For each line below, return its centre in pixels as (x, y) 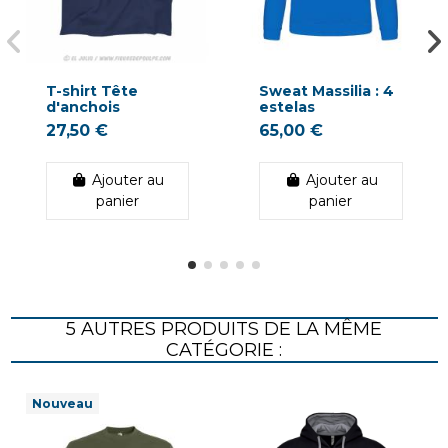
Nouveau (62, 403)
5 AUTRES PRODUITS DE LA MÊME (224, 329)
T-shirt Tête (91, 91)
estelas (287, 107)
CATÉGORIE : (224, 350)
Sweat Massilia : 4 (326, 91)
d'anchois (82, 107)
